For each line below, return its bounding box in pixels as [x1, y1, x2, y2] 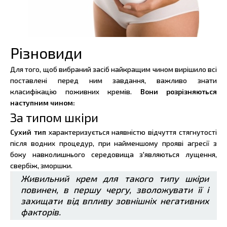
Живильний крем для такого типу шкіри [21, 173, 209, 184]
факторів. [21, 207, 61, 218]
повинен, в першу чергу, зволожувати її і [21, 184, 209, 196]
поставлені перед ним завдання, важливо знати [10, 76, 217, 85]
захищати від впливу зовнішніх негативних [21, 196, 209, 207]
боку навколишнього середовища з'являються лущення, [10, 150, 217, 159]
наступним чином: [10, 98, 75, 107]
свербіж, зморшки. [10, 161, 72, 170]
